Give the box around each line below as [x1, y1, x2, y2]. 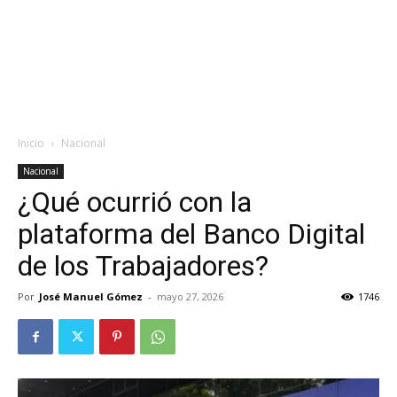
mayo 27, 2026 [157, 290, 223, 303]
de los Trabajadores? [18, 249, 269, 283]
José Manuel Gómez [39, 290, 143, 303]
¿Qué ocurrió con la [18, 185, 252, 219]
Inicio [18, 136, 44, 151]
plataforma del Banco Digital [18, 217, 365, 251]
